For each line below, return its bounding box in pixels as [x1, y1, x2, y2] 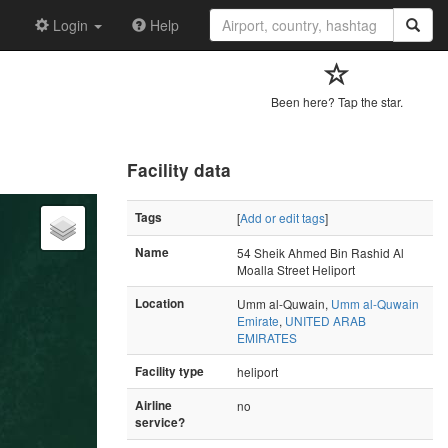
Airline [135, 396, 172, 414]
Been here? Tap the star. [271, 93, 403, 110]
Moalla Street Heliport [237, 260, 355, 278]
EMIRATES [237, 328, 297, 346]
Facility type [135, 362, 204, 380]
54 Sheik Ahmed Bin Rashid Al [237, 243, 404, 261]
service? [135, 413, 185, 431]
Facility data [127, 157, 231, 182]
